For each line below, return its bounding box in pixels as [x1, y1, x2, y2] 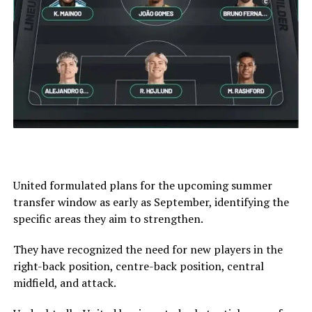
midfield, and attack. [13, 275, 116, 291]
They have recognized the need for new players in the [13, 242, 283, 258]
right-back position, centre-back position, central [13, 258, 264, 274]
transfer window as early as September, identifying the [13, 194, 289, 210]
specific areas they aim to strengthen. [13, 211, 203, 227]
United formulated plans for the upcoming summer [13, 178, 272, 194]
